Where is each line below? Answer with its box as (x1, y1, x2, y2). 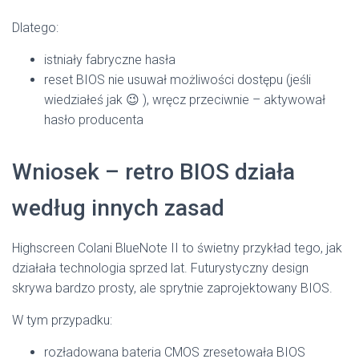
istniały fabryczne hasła (44, 52, 175, 68)
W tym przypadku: (12, 313, 112, 329)
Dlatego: (12, 20, 58, 36)
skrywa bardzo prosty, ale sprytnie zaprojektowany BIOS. (12, 280, 333, 296)
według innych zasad (12, 195, 224, 222)
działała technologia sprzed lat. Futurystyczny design (12, 260, 309, 276)
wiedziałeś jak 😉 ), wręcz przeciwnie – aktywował (44, 92, 325, 108)
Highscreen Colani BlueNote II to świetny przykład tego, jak (12, 240, 342, 256)
